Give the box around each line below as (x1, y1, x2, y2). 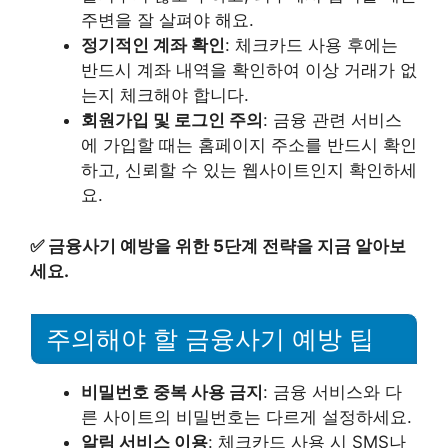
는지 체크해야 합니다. (81, 85, 249, 106)
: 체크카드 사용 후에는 (225, 35, 398, 56)
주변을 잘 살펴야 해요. (81, 10, 254, 31)
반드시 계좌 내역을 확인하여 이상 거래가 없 (81, 60, 417, 81)
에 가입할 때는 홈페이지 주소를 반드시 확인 (81, 135, 417, 156)
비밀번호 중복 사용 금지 (81, 381, 263, 402)
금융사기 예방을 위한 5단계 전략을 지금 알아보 (48, 235, 406, 256)
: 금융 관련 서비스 (263, 110, 402, 131)
